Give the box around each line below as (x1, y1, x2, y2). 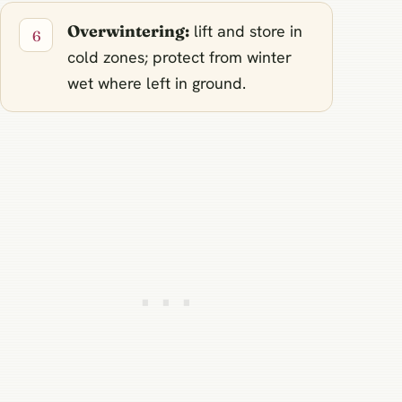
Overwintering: (67, 20, 190, 41)
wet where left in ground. (67, 72, 247, 93)
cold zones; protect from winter (67, 46, 293, 67)
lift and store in (189, 20, 303, 41)
